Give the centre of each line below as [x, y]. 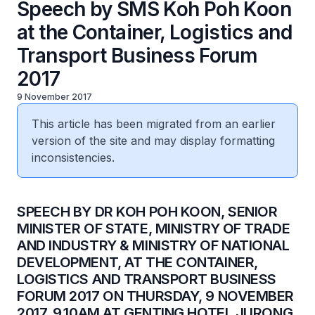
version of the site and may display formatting [153, 141]
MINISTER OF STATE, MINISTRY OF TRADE [154, 229]
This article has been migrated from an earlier [154, 124]
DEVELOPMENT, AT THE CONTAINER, [137, 262]
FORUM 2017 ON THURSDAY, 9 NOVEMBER [156, 296]
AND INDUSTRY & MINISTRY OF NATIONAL [153, 245]
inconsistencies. [73, 157]
